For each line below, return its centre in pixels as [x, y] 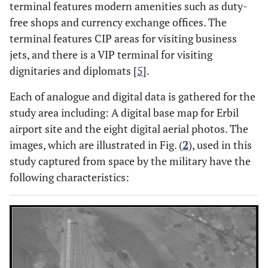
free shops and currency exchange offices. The [118, 22]
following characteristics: [69, 177]
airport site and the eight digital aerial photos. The [129, 129]
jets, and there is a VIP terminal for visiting [111, 55]
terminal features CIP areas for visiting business [123, 39]
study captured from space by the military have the [130, 161]
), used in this [220, 145]
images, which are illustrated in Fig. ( [96, 145]
